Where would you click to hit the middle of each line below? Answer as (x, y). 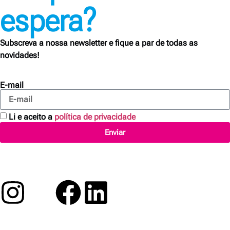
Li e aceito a (32, 117)
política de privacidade (95, 117)
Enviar (115, 132)
